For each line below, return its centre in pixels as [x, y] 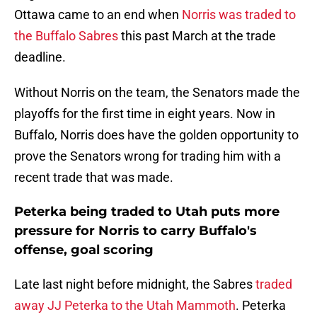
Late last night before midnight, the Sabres [135, 284]
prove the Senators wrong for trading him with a [148, 156]
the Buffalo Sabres [66, 36]
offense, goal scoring [84, 250]
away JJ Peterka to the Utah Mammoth [125, 306]
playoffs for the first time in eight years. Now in [145, 114]
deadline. [40, 57]
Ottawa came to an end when [98, 15]
